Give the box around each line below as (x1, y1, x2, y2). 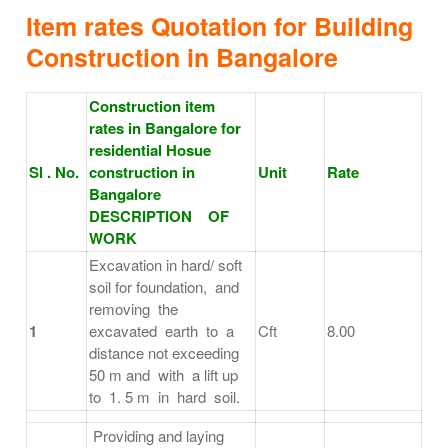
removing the (89, 298, 182, 320)
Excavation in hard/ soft (89, 254, 242, 276)
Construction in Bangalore (26, 39, 338, 76)
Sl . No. (29, 161, 79, 184)
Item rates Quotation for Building (26, 8, 413, 45)
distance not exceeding (89, 342, 243, 364)
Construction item (89, 95, 215, 118)
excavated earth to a (89, 320, 234, 342)
